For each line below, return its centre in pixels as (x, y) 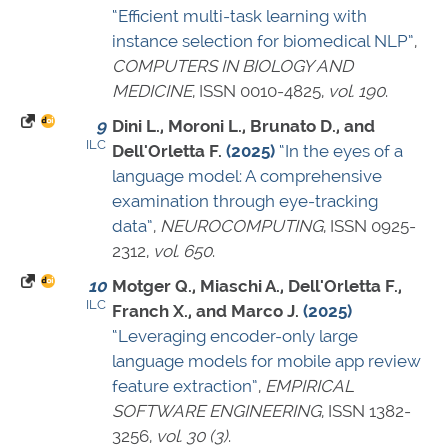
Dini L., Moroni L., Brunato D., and (243, 126)
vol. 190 (356, 91)
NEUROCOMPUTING (241, 226)
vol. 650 (182, 251)
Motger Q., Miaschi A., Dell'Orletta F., (257, 286)
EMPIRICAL (309, 386)
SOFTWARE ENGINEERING (216, 411)
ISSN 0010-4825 (260, 91)
